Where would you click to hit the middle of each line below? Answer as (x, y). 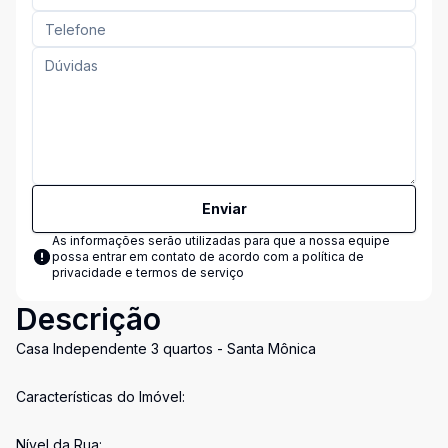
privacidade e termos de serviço (148, 272)
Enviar (224, 208)
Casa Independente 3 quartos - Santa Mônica (166, 348)
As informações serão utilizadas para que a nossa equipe (221, 240)
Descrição (88, 319)
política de (333, 256)
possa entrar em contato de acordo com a (177, 256)
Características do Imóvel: (100, 396)
